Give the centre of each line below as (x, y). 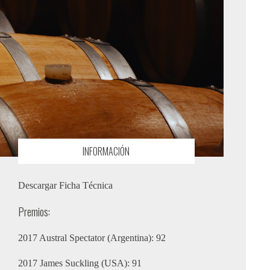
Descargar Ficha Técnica (65, 186)
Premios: (34, 212)
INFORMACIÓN (106, 152)
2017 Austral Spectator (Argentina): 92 (92, 238)
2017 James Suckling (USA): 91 (80, 263)
